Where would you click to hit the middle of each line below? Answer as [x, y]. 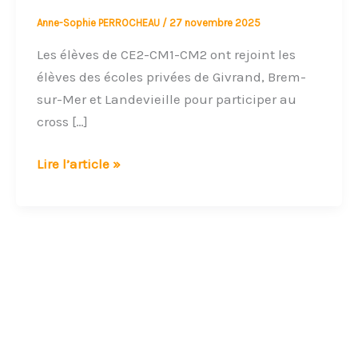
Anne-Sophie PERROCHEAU [99, 23]
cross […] [62, 121]
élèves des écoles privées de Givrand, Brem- [171, 76]
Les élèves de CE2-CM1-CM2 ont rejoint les [166, 54]
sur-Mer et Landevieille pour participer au [166, 99]
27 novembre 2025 [215, 23]
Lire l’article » [78, 164]
